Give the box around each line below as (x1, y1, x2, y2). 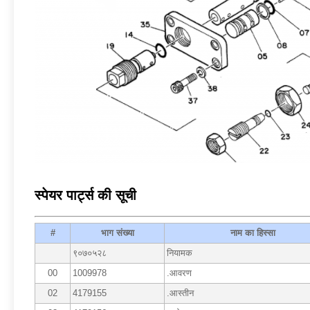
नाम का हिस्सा (230, 228, 275, 239)
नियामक (167, 248, 192, 259)
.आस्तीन (167, 288, 194, 299)
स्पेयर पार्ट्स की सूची (35, 187, 136, 203)
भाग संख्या (100, 228, 134, 239)
